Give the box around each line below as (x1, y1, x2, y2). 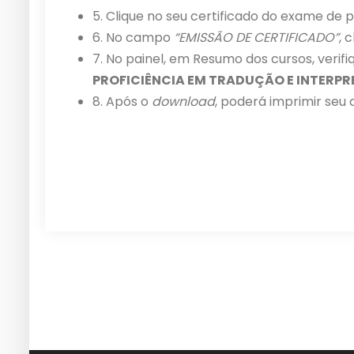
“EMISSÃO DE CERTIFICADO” (174, 28, 339, 47)
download (152, 92, 215, 111)
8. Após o (92, 92, 152, 111)
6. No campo (92, 28, 174, 47)
